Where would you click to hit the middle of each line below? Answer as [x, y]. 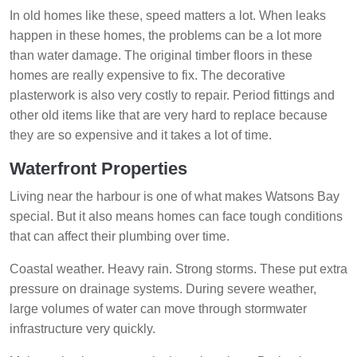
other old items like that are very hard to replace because [169, 116]
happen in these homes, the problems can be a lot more [166, 36]
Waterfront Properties [98, 169]
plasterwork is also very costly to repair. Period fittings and [172, 96]
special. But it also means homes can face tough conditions [176, 217]
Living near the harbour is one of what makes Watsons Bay [175, 197]
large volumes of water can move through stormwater [158, 309]
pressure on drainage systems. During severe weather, [163, 289]
